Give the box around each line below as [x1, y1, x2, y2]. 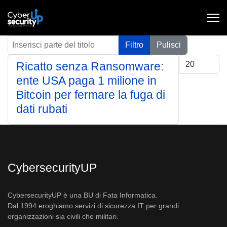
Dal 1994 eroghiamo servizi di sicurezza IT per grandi [8, 202, 179, 210]
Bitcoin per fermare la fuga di [16, 88, 165, 101]
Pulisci [157, 41, 181, 49]
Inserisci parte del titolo [7, 36, 90, 45]
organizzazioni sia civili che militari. [8, 212, 119, 220]
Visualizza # [178, 56, 222, 64]
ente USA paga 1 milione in [16, 74, 157, 87]
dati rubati [16, 102, 67, 116]
